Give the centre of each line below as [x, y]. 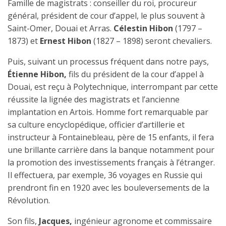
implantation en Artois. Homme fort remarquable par [108, 112]
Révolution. [29, 200]
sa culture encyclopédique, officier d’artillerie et [96, 124]
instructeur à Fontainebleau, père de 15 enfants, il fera [111, 137]
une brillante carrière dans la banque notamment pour [111, 150]
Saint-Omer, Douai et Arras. [61, 28]
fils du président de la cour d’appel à [136, 74]
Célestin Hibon [143, 28]
